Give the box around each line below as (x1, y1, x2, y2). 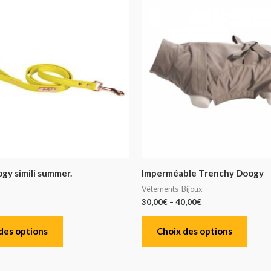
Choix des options (157, 226, 232, 237)
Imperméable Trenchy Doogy (142, 168, 264, 179)
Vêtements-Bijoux (142, 183, 202, 194)
